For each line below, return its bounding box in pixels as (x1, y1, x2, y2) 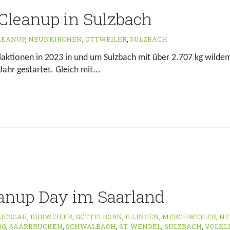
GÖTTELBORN (75, 212, 122, 221)
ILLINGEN (125, 212, 159, 221)
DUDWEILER (30, 212, 72, 221)
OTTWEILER (85, 34, 127, 44)
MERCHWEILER (162, 212, 216, 221)
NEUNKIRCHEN (28, 34, 82, 44)
